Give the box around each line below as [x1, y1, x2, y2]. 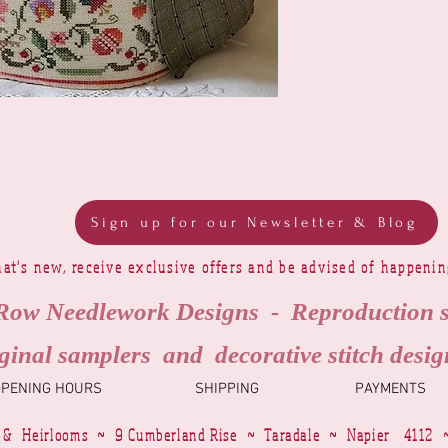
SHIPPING [194, 380, 259, 399]
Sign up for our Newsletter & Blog [91, 214, 418, 232]
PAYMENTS [355, 380, 426, 399]
